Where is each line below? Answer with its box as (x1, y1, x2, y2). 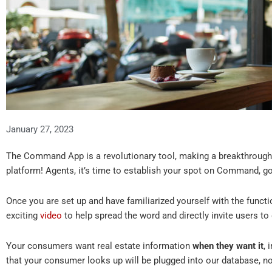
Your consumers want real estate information (6, 240, 192, 252)
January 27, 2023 (6, 123, 73, 135)
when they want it (192, 240, 263, 252)
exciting (6, 210, 40, 222)
